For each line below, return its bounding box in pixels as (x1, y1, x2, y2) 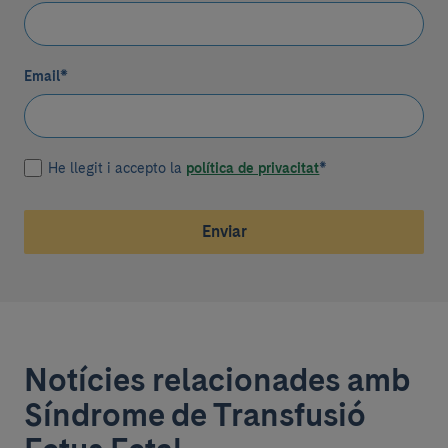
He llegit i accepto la (48, 160, 187, 176)
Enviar (201, 222, 247, 241)
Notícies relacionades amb (24, 360, 409, 399)
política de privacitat (186, 160, 320, 176)
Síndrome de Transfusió (24, 395, 365, 434)
